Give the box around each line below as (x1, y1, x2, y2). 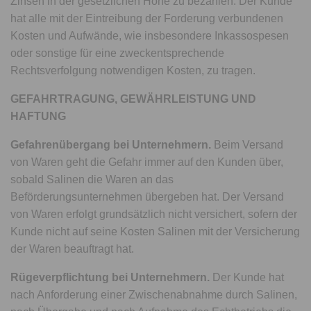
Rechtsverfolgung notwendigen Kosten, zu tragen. (10, 65, 256, 76)
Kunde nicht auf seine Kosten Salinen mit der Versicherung (10, 226, 301, 237)
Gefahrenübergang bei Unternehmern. (10, 139, 212, 151)
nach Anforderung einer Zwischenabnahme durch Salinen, (10, 289, 298, 301)
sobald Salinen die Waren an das (10, 174, 174, 185)
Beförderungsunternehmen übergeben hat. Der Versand (10, 191, 285, 203)
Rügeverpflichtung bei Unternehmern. (10, 271, 210, 283)
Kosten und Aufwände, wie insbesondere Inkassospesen (10, 30, 289, 42)
